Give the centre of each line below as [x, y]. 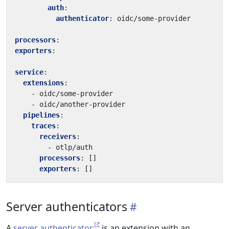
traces [43, 126]
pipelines [41, 115]
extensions [43, 83]
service [29, 72]
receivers [58, 136]
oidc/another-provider [82, 104]
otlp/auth [74, 147]
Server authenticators [67, 207]
